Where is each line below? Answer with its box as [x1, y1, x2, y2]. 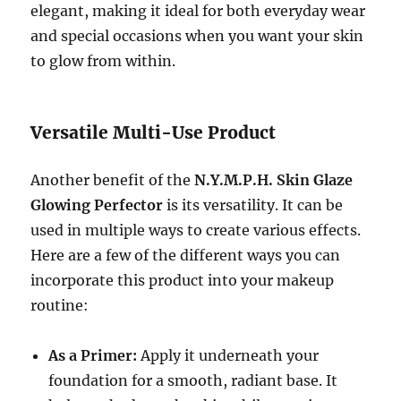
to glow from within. [30, 52, 176, 71]
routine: [30, 296, 90, 315]
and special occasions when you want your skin [30, 27, 364, 46]
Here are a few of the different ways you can [30, 246, 341, 265]
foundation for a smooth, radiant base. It [48, 371, 338, 390]
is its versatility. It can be [163, 196, 344, 215]
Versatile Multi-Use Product [30, 122, 277, 144]
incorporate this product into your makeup [30, 271, 335, 290]
